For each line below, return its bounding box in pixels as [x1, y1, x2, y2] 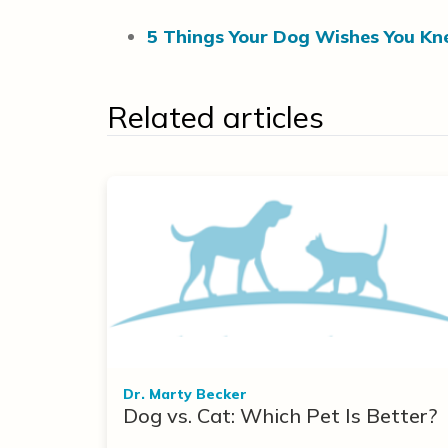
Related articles [107, 98, 324, 136]
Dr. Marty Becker [123, 385, 247, 403]
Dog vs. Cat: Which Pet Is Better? [123, 403, 437, 428]
